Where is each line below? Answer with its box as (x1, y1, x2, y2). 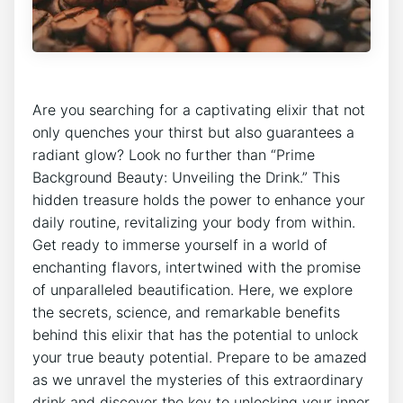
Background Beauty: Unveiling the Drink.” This (32, 167, 340, 186)
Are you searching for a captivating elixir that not (32, 100, 365, 119)
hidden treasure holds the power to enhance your (32, 190, 365, 209)
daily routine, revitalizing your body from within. (32, 212, 355, 231)
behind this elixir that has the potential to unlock (32, 325, 358, 344)
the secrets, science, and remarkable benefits (32, 302, 340, 321)
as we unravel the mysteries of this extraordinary (32, 370, 363, 389)
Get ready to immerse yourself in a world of (32, 235, 327, 254)
